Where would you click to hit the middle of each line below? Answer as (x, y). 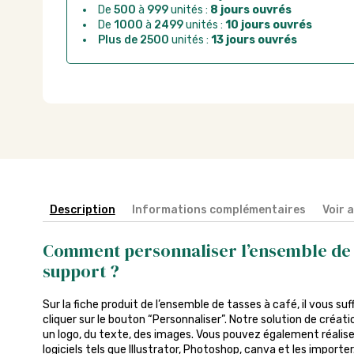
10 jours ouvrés (268, 25)
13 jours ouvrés (254, 40)
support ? (81, 271)
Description (82, 210)
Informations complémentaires (218, 210)
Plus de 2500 (133, 40)
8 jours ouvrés (250, 10)
